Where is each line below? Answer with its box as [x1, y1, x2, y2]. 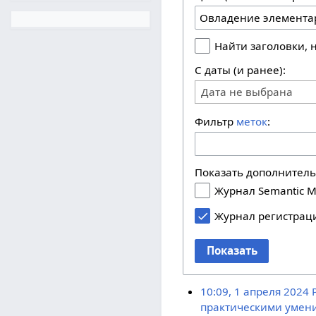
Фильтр [195, 114, 237, 129]
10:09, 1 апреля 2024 [200, 284, 309, 299]
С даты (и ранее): [195, 63, 286, 78]
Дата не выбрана [201, 85, 293, 99]
